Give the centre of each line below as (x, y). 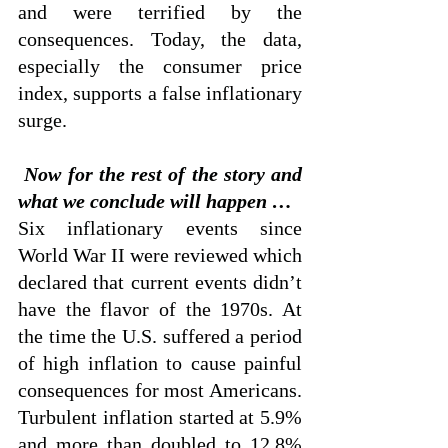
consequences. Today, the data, (160, 39)
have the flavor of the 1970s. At (160, 309)
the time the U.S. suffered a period (160, 336)
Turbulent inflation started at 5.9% (160, 417)
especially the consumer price (160, 66)
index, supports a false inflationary (160, 93)
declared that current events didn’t (160, 282)
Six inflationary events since (160, 228)
